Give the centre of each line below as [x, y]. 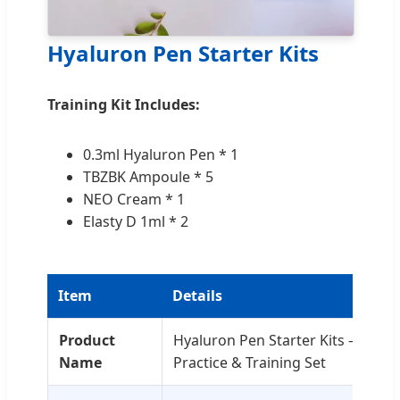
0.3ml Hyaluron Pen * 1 [161, 154]
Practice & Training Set [250, 362]
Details [197, 295]
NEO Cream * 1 [134, 199]
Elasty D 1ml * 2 [136, 221]
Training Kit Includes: [124, 104]
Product [87, 340]
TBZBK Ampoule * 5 [148, 176]
